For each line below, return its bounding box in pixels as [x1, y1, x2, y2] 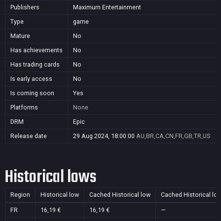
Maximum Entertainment [73, 3, 141, 11]
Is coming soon [10, 89, 54, 97]
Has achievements [10, 46, 63, 54]
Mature [10, 32, 30, 39]
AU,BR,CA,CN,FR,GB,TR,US [136, 132, 210, 140]
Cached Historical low [89, 191, 150, 198]
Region [10, 191, 30, 198]
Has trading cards [10, 61, 60, 68]
